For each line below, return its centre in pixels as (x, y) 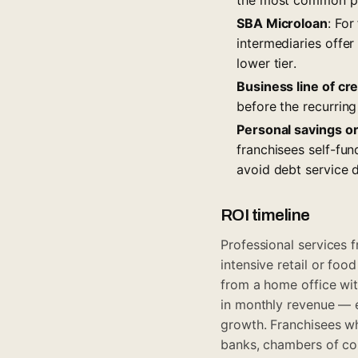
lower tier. (267, 63)
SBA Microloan (282, 23)
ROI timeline (265, 215)
